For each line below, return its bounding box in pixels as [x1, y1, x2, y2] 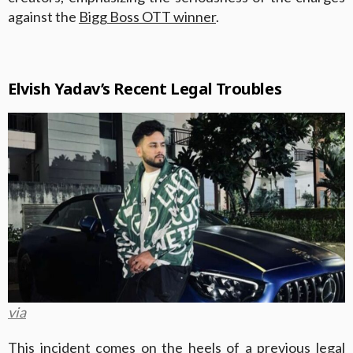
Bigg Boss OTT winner [79, 8, 216, 26]
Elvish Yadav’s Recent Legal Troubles [8, 78, 282, 100]
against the [8, 8, 79, 26]
